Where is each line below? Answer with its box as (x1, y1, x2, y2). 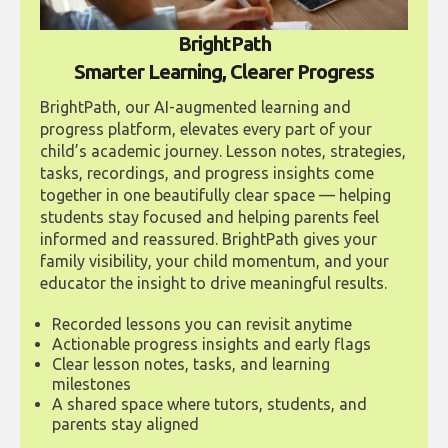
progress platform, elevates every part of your (40, 119, 372, 138)
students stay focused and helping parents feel (40, 207, 379, 226)
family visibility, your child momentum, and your (40, 251, 389, 270)
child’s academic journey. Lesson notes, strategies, (40, 141, 406, 160)
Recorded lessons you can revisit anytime (52, 314, 352, 333)
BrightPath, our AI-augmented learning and (40, 97, 351, 116)
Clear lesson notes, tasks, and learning (52, 354, 330, 373)
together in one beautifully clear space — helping (40, 185, 391, 204)
